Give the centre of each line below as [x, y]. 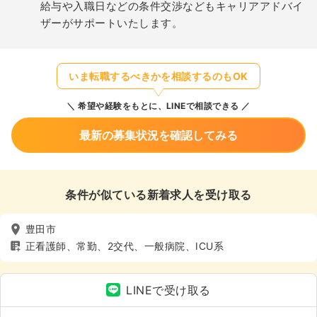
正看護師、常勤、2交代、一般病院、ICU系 [125, 246]
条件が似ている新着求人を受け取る [158, 194]
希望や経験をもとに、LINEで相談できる [157, 105]
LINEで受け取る [168, 290]
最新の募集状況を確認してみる [158, 135]
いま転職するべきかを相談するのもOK [158, 76]
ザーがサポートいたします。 [112, 23]
